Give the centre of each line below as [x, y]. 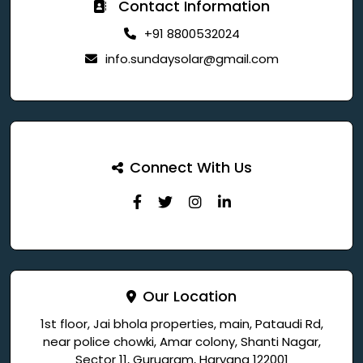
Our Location [190, 296]
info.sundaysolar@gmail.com [192, 59]
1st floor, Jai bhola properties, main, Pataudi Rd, [181, 324]
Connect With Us [190, 167]
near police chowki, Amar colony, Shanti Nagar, [181, 342]
